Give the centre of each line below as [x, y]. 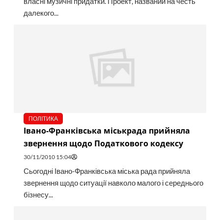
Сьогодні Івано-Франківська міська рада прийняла [107, 171]
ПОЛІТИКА [43, 119]
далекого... [41, 13]
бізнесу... [38, 195]
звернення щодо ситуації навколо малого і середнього [113, 183]
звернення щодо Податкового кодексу [103, 144]
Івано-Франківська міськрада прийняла [107, 131]
